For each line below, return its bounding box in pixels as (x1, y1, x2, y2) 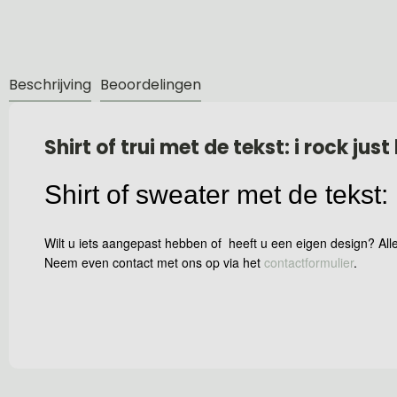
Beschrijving (9, 74, 91, 95)
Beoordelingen (100, 74, 201, 95)
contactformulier (264, 253, 354, 271)
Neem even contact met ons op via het (44, 253, 264, 271)
